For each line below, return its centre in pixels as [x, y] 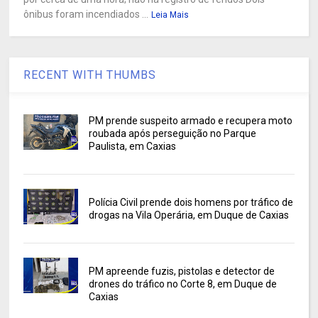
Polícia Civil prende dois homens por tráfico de [191, 202]
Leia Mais [170, 15]
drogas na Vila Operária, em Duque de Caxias [188, 215]
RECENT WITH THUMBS [90, 75]
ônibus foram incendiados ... [86, 14]
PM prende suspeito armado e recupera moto [190, 120]
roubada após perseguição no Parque [172, 133]
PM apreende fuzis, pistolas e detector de [181, 271]
